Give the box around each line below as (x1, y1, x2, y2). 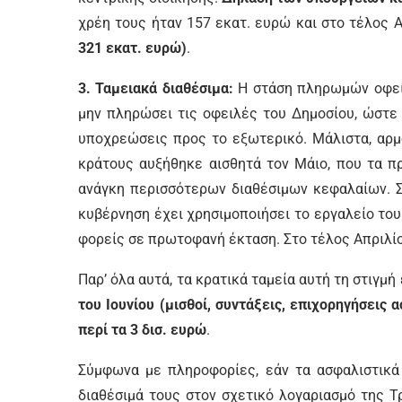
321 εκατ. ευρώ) (78, 39, 187, 57)
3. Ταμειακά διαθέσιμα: (78, 80, 233, 97)
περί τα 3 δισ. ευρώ (78, 321, 206, 338)
